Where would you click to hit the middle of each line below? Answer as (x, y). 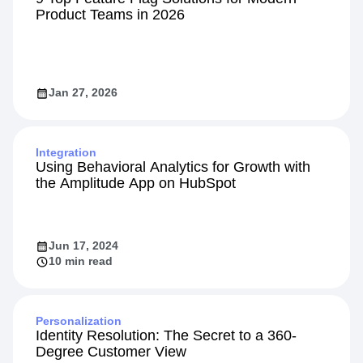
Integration (66, 152)
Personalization (79, 321)
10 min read (81, 261)
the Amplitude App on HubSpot (136, 183)
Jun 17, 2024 (83, 246)
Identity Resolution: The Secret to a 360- (166, 335)
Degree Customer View (111, 352)
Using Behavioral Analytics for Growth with (173, 167)
